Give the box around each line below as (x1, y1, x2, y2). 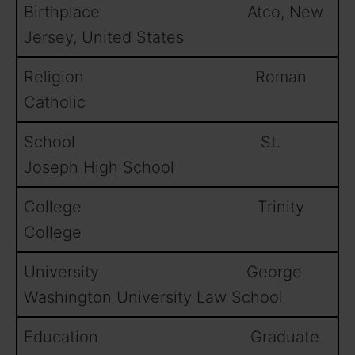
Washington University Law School (24, 288, 283, 307)
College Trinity (24, 197, 304, 217)
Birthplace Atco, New (24, 2, 323, 22)
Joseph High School (24, 158, 174, 177)
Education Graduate (24, 327, 319, 347)
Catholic (24, 93, 86, 113)
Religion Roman (24, 67, 307, 87)
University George (24, 262, 302, 282)
